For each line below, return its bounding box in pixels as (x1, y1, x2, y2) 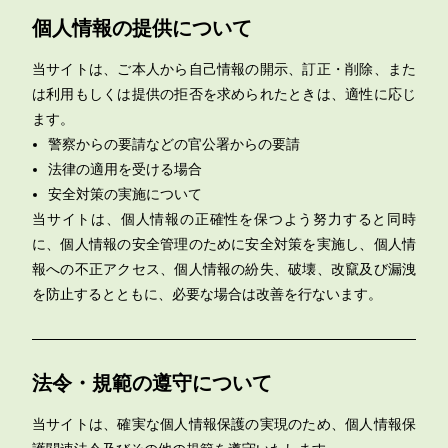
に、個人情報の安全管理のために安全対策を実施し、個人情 (32, 236, 416, 252)
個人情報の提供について (32, 17, 252, 39)
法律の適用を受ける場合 (48, 161, 202, 177)
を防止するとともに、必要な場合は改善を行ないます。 (32, 286, 382, 302)
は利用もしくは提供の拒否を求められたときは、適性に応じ (32, 86, 416, 102)
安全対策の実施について (48, 186, 202, 202)
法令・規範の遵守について (32, 372, 272, 394)
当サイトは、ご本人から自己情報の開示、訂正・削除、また (32, 61, 416, 77)
